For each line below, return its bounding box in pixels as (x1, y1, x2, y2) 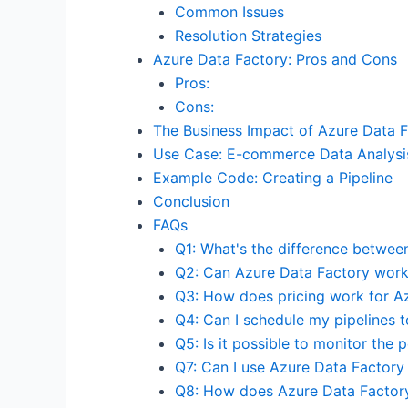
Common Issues (175, 3, 284, 22)
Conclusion (153, 192, 229, 211)
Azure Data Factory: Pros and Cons (153, 50, 397, 69)
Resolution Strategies (175, 26, 321, 46)
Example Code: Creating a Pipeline (153, 168, 393, 188)
